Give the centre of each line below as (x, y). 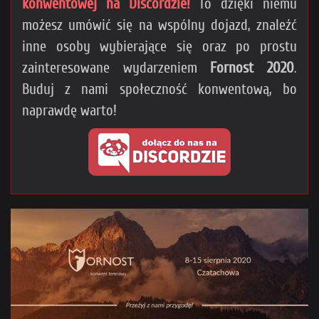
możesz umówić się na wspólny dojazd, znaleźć (159, 25)
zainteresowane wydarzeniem (116, 67)
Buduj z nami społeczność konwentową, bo (159, 89)
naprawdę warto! (69, 110)
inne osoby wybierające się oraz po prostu (159, 46)
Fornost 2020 (252, 67)
